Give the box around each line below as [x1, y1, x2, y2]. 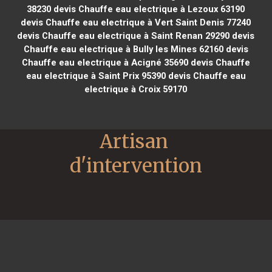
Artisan [100, 129, 168, 154]
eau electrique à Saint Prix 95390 [25, 70, 166, 81]
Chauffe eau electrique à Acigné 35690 [21, 56, 188, 68]
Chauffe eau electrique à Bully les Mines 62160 [23, 43, 223, 55]
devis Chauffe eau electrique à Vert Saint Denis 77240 [21, 16, 251, 28]
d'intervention [70, 153, 202, 178]
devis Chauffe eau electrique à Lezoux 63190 [51, 3, 245, 15]
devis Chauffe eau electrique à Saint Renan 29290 [17, 30, 230, 41]
